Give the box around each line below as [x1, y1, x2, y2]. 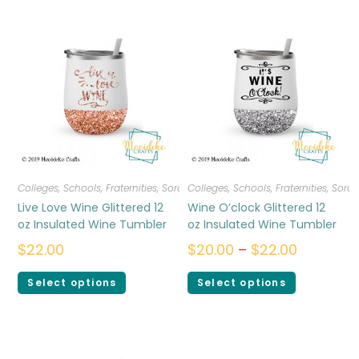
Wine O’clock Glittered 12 [188, 200, 325, 216]
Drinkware [210, 181, 257, 196]
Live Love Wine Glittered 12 [18, 200, 164, 216]
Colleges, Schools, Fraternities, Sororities [18, 181, 206, 196]
